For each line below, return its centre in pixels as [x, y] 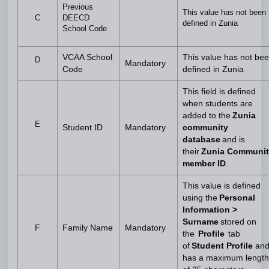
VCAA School [87, 57]
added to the [207, 116]
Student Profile [222, 246]
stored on [237, 222]
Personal [237, 198]
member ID [204, 164]
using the [201, 198]
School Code [85, 29]
